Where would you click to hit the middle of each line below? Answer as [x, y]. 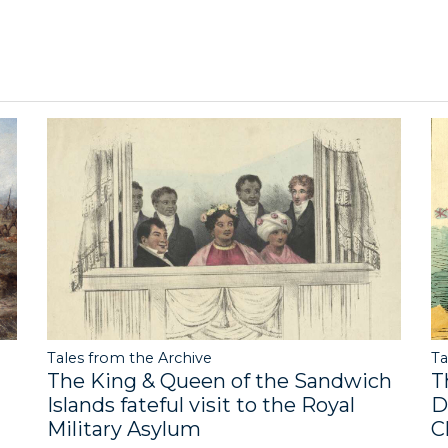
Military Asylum [123, 428]
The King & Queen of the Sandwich [219, 380]
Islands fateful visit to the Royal [200, 404]
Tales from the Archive [129, 357]
